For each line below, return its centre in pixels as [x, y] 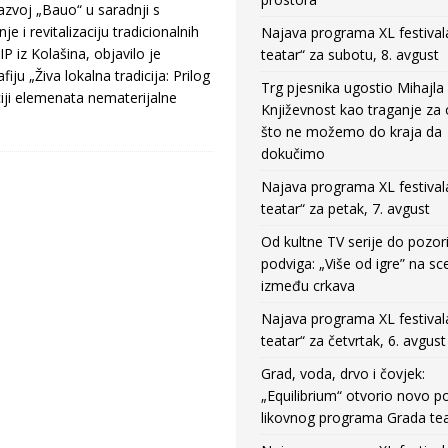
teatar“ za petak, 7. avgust [345, 208]
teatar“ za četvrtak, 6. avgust [353, 340]
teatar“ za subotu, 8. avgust [349, 54]
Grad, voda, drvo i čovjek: [342, 373]
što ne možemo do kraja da [351, 131]
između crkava [307, 285]
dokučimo [292, 153]
